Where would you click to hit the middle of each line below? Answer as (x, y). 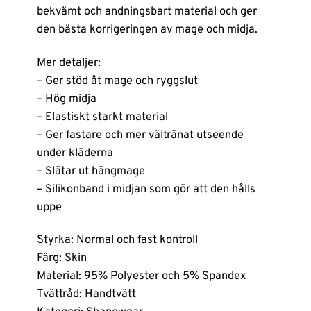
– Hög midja (66, 99)
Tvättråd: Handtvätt (86, 294)
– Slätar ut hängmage (91, 171)
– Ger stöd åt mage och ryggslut (117, 81)
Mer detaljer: (68, 62)
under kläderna (75, 153)
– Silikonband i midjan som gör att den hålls (146, 189)
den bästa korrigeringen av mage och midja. (147, 30)
